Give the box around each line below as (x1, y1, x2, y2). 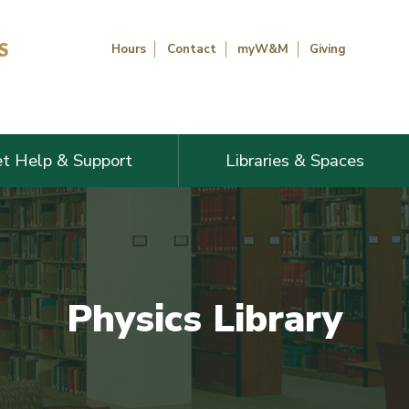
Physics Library (67, 294, 342, 345)
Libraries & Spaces (225, 148, 364, 173)
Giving (309, 39, 347, 58)
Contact (166, 39, 216, 58)
